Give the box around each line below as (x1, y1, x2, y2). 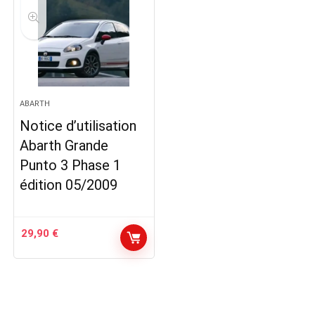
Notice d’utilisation (20, 117, 137, 134)
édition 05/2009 (20, 176, 118, 193)
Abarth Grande (20, 137, 109, 154)
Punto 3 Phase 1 (20, 157, 122, 174)
